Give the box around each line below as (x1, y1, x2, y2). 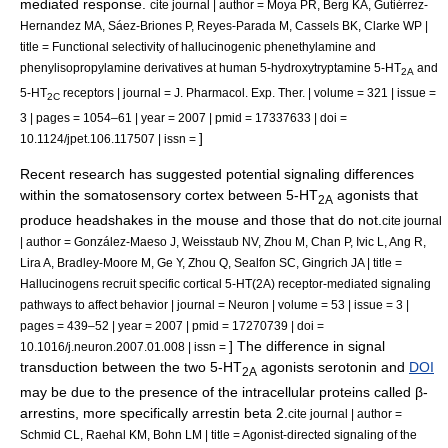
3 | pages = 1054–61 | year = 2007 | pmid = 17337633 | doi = (20, 111, 347, 125)
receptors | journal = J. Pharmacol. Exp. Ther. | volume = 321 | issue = (60, 86, 436, 99)
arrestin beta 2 (192, 404, 284, 421)
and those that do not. (239, 212, 382, 229)
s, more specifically (68, 404, 192, 421)
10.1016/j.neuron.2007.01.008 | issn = (20, 340, 229, 354)
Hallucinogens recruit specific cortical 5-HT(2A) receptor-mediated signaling (20, 277, 431, 291)
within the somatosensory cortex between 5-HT (20, 187, 318, 204)
